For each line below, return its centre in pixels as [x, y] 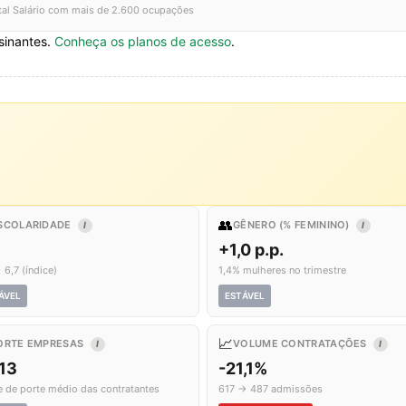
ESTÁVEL [245, 295]
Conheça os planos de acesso [143, 41]
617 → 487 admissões [271, 388]
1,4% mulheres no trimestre [282, 270]
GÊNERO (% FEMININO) [293, 224]
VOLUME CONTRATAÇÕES [301, 343]
